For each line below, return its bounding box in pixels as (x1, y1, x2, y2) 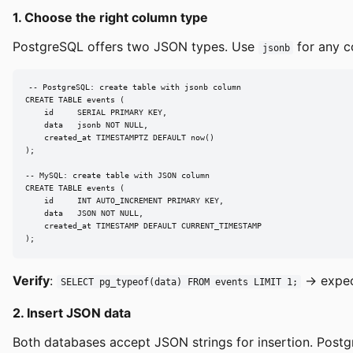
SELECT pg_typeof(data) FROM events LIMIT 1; (60, 276, 298, 288)
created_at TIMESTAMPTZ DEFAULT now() (25, 133, 214, 143)
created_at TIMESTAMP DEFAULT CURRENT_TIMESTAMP (25, 221, 262, 231)
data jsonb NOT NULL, (25, 121, 148, 130)
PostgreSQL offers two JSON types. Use (13, 38, 258, 54)
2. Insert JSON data (13, 304, 131, 321)
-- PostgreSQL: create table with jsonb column (28, 83, 241, 92)
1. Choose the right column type (13, 9, 208, 25)
